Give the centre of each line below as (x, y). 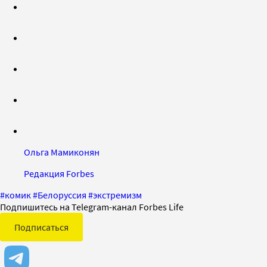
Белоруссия (62, 195)
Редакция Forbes (59, 173)
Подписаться (41, 227)
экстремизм (117, 195)
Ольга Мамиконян (62, 152)
